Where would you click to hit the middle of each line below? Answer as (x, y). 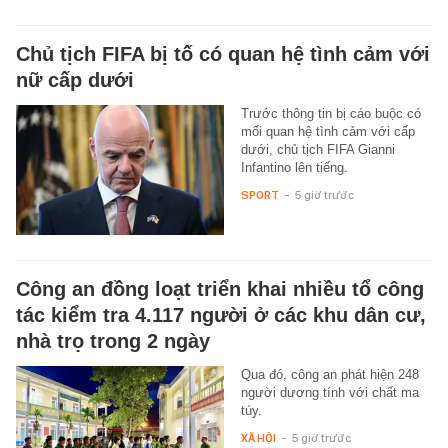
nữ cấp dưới (75, 79)
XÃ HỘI (258, 437)
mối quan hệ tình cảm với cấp (327, 131)
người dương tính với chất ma (329, 392)
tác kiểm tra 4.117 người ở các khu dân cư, (221, 314)
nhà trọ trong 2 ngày (113, 340)
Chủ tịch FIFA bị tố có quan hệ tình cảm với (223, 53)
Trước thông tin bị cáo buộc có (330, 113)
